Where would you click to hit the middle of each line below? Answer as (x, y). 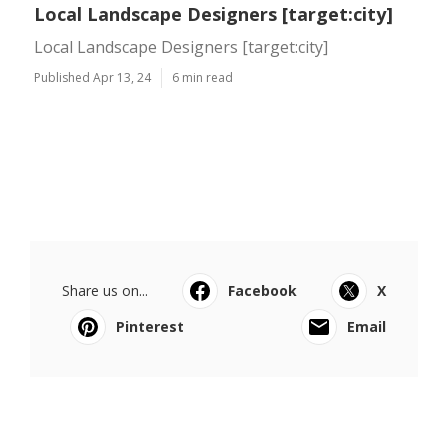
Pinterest (150, 326)
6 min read (202, 77)
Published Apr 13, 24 (92, 77)
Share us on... (105, 290)
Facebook (262, 290)
